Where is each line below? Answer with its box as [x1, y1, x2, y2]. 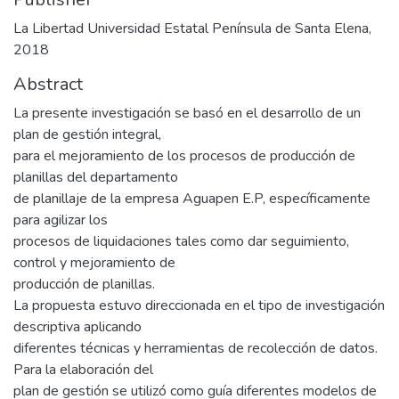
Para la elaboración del [13, 360, 153, 379]
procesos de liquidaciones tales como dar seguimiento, [13, 232, 349, 251]
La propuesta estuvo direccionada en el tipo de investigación [13, 296, 385, 315]
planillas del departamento [13, 167, 178, 187]
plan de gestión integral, [13, 125, 161, 144]
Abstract [13, 72, 83, 96]
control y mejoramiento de [13, 253, 175, 273]
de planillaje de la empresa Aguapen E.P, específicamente [13, 189, 370, 208]
